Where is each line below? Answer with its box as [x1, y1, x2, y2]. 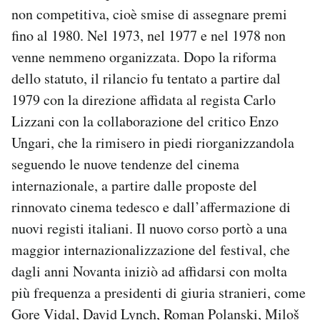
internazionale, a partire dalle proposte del [11, 176, 257, 196]
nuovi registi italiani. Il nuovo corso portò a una [11, 219, 287, 239]
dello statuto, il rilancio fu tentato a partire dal [11, 69, 281, 89]
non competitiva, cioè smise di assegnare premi [11, 4, 287, 24]
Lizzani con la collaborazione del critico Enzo [11, 111, 279, 131]
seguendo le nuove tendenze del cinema [11, 154, 239, 174]
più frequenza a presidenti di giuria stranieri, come [11, 283, 306, 303]
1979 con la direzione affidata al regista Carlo [11, 90, 276, 110]
